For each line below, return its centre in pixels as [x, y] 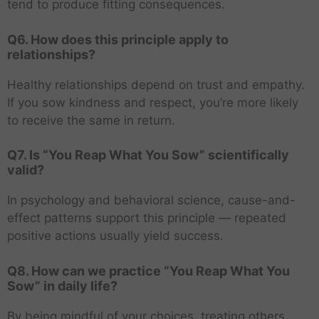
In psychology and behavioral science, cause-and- [151, 200]
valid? [26, 170]
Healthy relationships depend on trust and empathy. [156, 84]
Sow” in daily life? [62, 286]
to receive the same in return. [91, 120]
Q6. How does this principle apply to [118, 39]
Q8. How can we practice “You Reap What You [148, 271]
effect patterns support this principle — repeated [147, 218]
